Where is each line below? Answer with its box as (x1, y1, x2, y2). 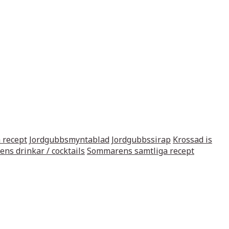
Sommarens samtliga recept (87, 145, 194, 157)
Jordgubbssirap (111, 134, 171, 146)
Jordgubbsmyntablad (29, 134, 109, 146)
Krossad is (173, 134, 212, 146)
